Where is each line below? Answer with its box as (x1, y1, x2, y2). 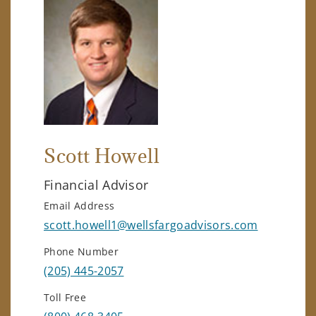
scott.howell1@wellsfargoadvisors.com (44, 217, 258, 233)
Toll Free (44, 290, 86, 304)
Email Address (44, 198, 115, 212)
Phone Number (44, 244, 119, 258)
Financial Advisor (44, 176, 149, 193)
